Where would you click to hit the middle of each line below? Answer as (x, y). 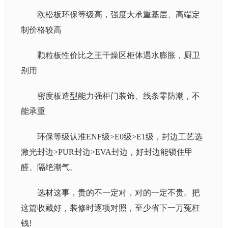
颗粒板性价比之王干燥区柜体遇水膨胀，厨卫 (119, 55)
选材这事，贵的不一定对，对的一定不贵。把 (119, 193)
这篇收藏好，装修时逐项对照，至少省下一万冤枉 (110, 208)
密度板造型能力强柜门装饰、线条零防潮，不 (119, 96)
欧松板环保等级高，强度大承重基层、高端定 (119, 15)
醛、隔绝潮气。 (49, 167)
